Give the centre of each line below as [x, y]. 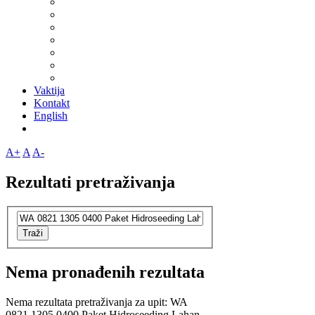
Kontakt [52, 103]
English [51, 115]
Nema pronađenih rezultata [105, 272]
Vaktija [49, 90]
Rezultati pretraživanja [90, 182]
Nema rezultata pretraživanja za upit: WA [96, 302]
